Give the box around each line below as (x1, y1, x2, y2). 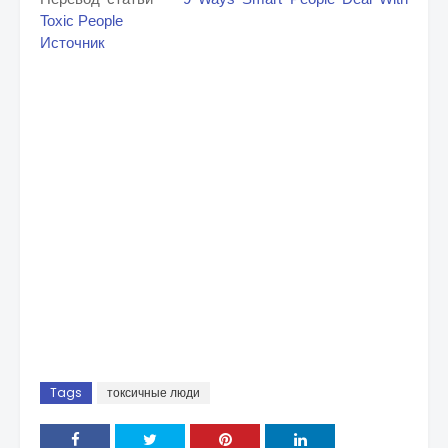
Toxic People (40, 12, 123, 29)
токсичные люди (107, 384, 200, 401)
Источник (40, 34, 105, 51)
